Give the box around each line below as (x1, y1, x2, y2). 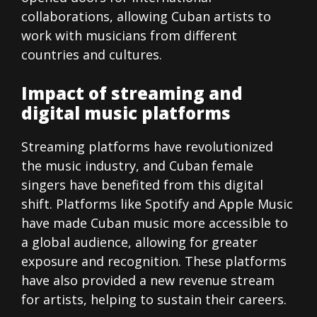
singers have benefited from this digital (21, 176, 263, 194)
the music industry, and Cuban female (21, 157, 253, 175)
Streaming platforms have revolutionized (21, 138, 273, 156)
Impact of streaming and (21, 81, 243, 105)
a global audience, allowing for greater (21, 234, 258, 251)
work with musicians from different (21, 27, 237, 45)
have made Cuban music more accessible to (21, 214, 288, 232)
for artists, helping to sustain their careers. (21, 291, 287, 309)
